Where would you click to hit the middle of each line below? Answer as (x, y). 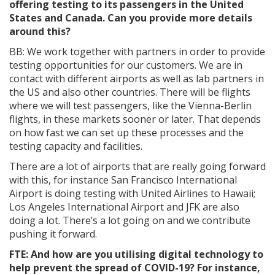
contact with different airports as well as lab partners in (137, 79)
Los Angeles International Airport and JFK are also (124, 207)
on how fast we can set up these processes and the (126, 133)
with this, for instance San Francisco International (123, 180)
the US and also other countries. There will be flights (130, 92)
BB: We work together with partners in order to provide (137, 52)
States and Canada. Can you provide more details (131, 18)
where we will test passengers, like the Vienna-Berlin (130, 106)
